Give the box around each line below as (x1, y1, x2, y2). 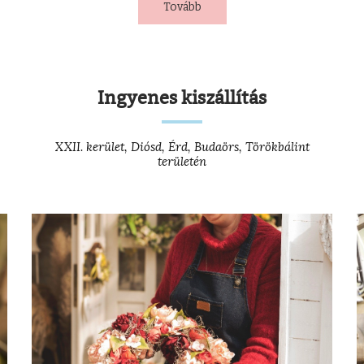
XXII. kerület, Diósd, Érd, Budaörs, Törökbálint (54, 139, 310, 154)
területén (158, 154, 206, 169)
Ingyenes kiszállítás (97, 86, 266, 109)
